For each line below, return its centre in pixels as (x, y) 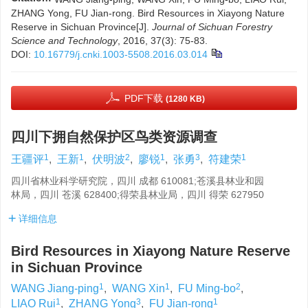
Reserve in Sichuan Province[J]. (81, 27)
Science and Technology (64, 41)
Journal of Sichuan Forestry (212, 27)
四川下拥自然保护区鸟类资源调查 (114, 137)
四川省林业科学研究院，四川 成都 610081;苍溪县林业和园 (137, 181)
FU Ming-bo (207, 288)
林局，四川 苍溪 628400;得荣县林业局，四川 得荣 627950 (137, 195)
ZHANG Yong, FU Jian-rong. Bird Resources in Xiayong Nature (148, 13)
